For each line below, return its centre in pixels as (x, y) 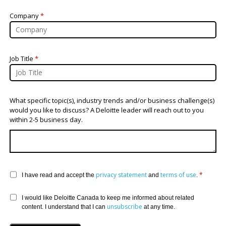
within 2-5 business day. (46, 119)
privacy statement (122, 175)
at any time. (159, 207)
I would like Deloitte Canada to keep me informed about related (108, 197)
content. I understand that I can (65, 207)
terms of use (179, 175)
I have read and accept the (59, 175)
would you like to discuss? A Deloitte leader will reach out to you (106, 110)
